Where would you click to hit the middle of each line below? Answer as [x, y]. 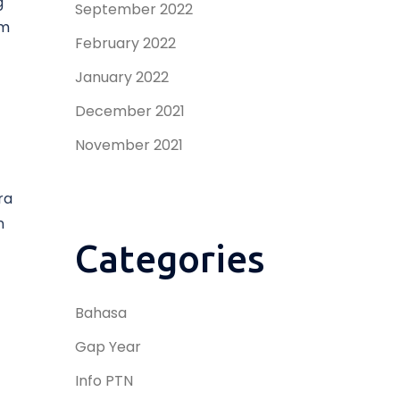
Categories [170, 258]
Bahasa [100, 313]
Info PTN [104, 381]
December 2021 [129, 111]
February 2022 [125, 43]
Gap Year [108, 347]
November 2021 [129, 145]
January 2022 [121, 77]
